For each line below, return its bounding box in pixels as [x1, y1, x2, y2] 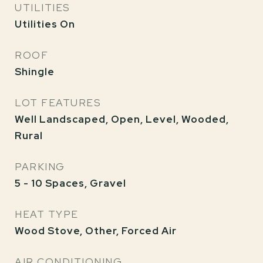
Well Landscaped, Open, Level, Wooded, [15, 113, 229, 126]
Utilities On [15, 18, 75, 31]
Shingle [15, 65, 55, 78]
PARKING [15, 160, 65, 173]
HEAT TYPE [15, 208, 79, 221]
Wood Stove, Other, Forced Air [15, 224, 177, 237]
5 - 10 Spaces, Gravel [15, 177, 126, 190]
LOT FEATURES [15, 96, 101, 109]
